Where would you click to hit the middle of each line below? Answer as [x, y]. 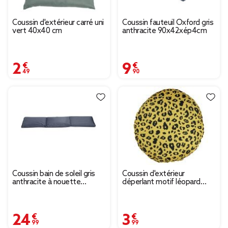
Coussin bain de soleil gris [54, 174]
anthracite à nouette [46, 182]
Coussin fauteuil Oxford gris [168, 23]
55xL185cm [31, 191]
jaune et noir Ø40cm [156, 191]
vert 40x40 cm [37, 31]
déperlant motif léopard [161, 182]
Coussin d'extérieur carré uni [58, 23]
